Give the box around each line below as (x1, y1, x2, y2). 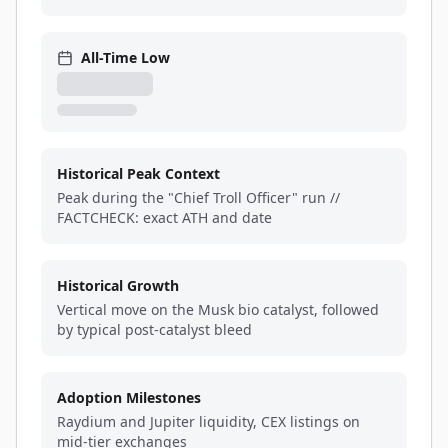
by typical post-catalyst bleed (57, 320, 252, 339)
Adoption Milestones (57, 388, 201, 407)
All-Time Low (81, 48, 170, 67)
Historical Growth (57, 276, 179, 295)
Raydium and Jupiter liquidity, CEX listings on (57, 412, 360, 431)
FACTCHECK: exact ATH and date (57, 208, 272, 227)
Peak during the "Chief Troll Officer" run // (57, 188, 340, 207)
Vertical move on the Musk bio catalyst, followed (57, 300, 379, 319)
